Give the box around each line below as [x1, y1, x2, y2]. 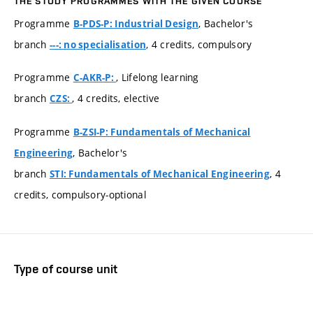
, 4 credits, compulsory [146, 37, 252, 51]
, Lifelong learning [116, 71, 199, 85]
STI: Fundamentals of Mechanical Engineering [49, 167, 270, 180]
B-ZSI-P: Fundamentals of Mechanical [73, 125, 251, 138]
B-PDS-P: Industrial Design [73, 17, 199, 30]
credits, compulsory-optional [14, 187, 146, 201]
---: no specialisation [49, 38, 147, 51]
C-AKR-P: [73, 71, 117, 85]
